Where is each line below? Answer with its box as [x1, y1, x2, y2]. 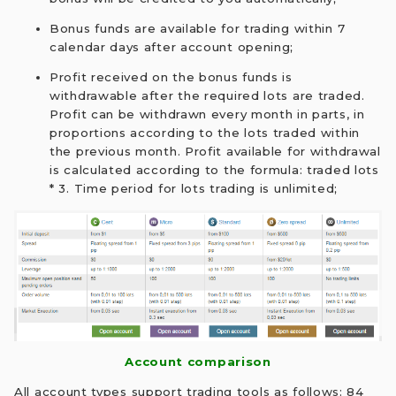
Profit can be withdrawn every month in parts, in [49, 107, 365, 122]
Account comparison [125, 354, 271, 369]
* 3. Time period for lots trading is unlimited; [49, 181, 338, 196]
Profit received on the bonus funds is [49, 70, 293, 85]
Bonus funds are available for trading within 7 [49, 21, 346, 36]
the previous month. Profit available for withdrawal [49, 144, 381, 159]
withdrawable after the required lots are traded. [49, 88, 365, 103]
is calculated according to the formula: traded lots [49, 163, 379, 178]
